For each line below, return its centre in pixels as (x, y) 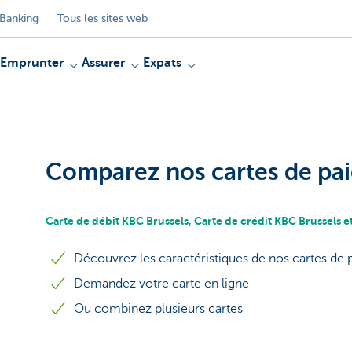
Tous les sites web (103, 18)
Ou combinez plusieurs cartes (158, 309)
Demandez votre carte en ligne (161, 284)
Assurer (103, 63)
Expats (162, 63)
